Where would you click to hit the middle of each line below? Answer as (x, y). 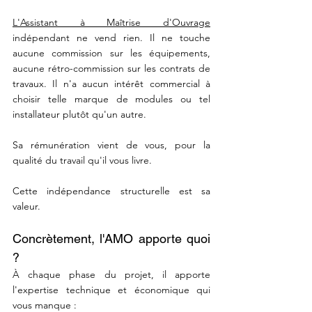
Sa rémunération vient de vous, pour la (111, 145)
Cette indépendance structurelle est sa (111, 191)
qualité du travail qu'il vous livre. (82, 160)
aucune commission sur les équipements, (111, 53)
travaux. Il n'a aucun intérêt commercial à (111, 84)
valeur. (26, 206)
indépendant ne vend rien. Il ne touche (111, 38)
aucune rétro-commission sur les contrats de (111, 68)
